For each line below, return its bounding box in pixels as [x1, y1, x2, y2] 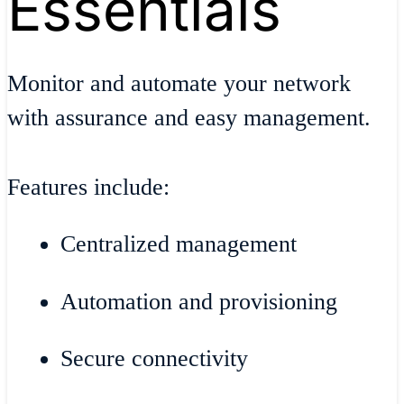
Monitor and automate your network [7, 70, 351, 97]
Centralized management [60, 231, 298, 258]
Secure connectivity [60, 345, 249, 372]
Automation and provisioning [60, 288, 338, 315]
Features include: [7, 173, 170, 200]
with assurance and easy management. [7, 105, 377, 132]
